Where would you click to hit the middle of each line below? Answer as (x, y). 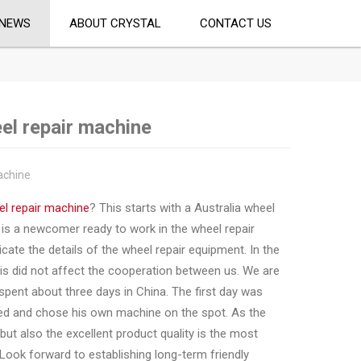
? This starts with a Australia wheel (182, 208)
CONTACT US (236, 23)
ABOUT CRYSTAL (115, 23)
